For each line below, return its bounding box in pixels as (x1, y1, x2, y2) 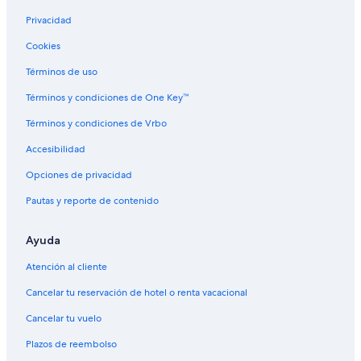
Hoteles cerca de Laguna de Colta (39, 48, 206, 63)
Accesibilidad (26, 142, 85, 156)
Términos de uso (26, 64, 98, 78)
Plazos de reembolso (26, 337, 117, 351)
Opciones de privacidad (26, 168, 132, 181)
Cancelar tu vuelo (26, 311, 102, 325)
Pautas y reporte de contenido (26, 193, 159, 207)
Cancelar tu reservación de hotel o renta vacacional (26, 285, 247, 299)
